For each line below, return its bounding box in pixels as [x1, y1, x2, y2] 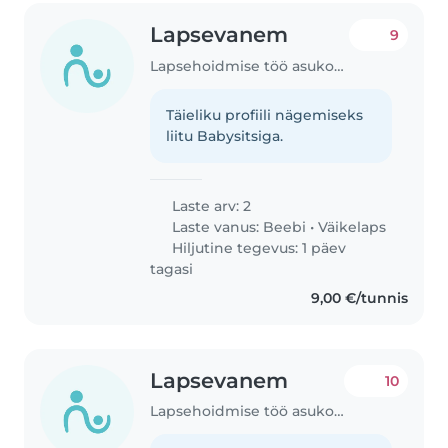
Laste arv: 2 [168, 196, 252, 215]
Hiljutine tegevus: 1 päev [168, 238, 347, 257]
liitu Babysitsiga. [166, 126, 284, 145]
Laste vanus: [168, 217, 264, 236]
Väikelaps [318, 217, 387, 236]
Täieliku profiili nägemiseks [166, 105, 364, 124]
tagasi [150, 259, 194, 278]
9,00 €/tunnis [310, 288, 408, 307]
